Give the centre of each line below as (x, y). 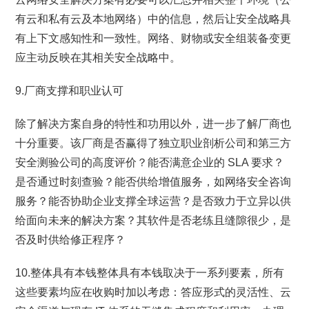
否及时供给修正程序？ (71, 240)
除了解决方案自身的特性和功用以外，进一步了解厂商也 (153, 124)
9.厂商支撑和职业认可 (70, 91)
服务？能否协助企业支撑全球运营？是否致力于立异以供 (153, 201)
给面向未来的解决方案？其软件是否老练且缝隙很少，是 (153, 220)
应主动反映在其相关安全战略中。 (98, 58)
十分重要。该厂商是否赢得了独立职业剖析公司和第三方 (153, 143)
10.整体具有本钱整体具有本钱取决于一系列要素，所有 (150, 273)
